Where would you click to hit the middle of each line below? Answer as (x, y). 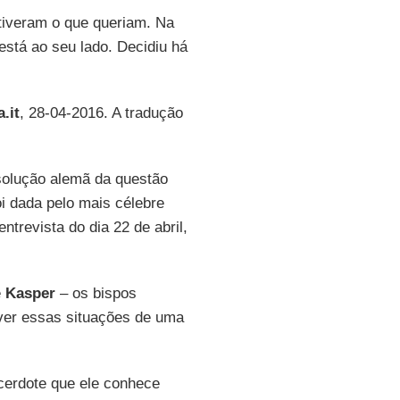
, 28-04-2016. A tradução (101, 113)
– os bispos (96, 293)
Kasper (30, 293)
